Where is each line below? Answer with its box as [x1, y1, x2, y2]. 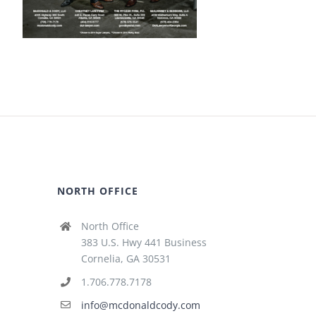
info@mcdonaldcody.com [80, 298, 200, 312]
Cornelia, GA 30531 [80, 252, 171, 265]
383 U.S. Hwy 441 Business [80, 236, 207, 249]
